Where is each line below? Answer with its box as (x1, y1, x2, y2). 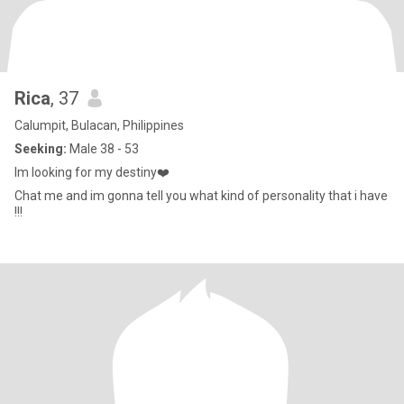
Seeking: (14, 142, 67, 156)
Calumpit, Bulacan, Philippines (14, 118, 184, 133)
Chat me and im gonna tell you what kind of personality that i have (14, 188, 388, 203)
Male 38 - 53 (67, 142, 139, 156)
